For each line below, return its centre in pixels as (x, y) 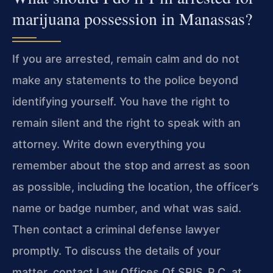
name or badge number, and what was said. (127, 208)
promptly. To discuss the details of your (116, 251)
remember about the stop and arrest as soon (131, 166)
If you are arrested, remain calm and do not (126, 59)
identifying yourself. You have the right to (121, 102)
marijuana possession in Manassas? (132, 19)
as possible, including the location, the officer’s (136, 187)
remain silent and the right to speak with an (126, 123)
